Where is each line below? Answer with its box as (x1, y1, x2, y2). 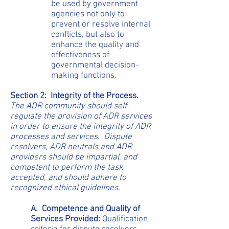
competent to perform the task (10, 163, 123, 173)
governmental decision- (51, 60, 139, 71)
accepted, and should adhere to (10, 173, 126, 183)
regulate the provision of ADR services (10, 111, 152, 122)
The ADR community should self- (10, 101, 130, 111)
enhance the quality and (51, 40, 139, 50)
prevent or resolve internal (51, 19, 150, 30)
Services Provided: (31, 214, 102, 224)
